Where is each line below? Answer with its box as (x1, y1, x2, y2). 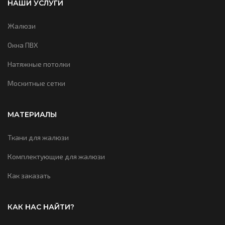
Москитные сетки (8, 79, 65, 88)
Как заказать (8, 171, 51, 180)
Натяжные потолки (8, 60, 70, 69)
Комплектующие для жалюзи (8, 152, 105, 161)
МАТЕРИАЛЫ (8, 110, 57, 120)
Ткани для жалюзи (8, 133, 69, 142)
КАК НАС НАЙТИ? (8, 202, 74, 212)
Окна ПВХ (8, 41, 38, 50)
